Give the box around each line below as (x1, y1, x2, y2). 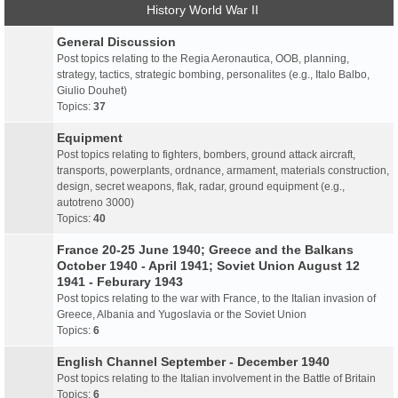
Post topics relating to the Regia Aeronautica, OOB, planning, (57, 52, 349, 65)
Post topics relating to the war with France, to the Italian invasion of (57, 292, 376, 305)
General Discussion (57, 35, 176, 49)
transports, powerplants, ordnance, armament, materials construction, (57, 164, 389, 177)
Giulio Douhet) (57, 84, 127, 97)
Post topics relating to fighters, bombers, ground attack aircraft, (57, 148, 355, 161)
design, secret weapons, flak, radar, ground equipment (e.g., (57, 180, 345, 193)
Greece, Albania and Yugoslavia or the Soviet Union (57, 308, 306, 321)
